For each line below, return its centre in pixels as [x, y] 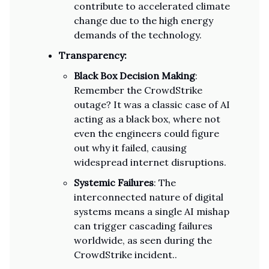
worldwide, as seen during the [143, 240]
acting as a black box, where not [147, 119]
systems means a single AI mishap [152, 211]
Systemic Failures [114, 183]
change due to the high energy [144, 20]
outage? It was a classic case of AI [152, 104]
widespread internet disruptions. [150, 162]
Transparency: [93, 55]
